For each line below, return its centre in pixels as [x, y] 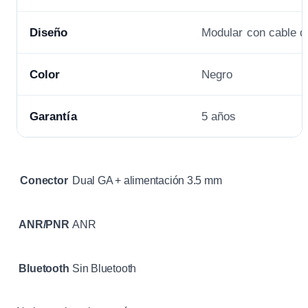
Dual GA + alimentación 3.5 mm [147, 181]
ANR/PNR [44, 225]
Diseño [49, 33]
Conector [44, 181]
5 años [219, 117]
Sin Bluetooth [104, 269]
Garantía [53, 117]
